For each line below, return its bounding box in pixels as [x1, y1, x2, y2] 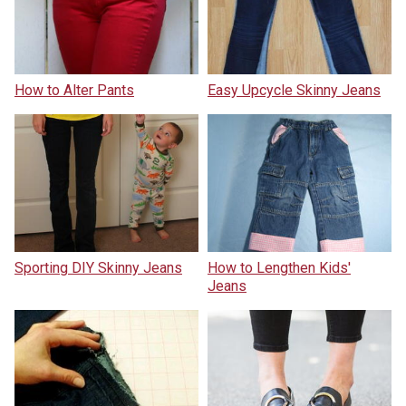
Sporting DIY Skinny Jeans [14, 258, 182, 276]
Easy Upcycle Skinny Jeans [208, 81, 381, 99]
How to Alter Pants [14, 81, 134, 99]
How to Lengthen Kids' [208, 258, 351, 276]
